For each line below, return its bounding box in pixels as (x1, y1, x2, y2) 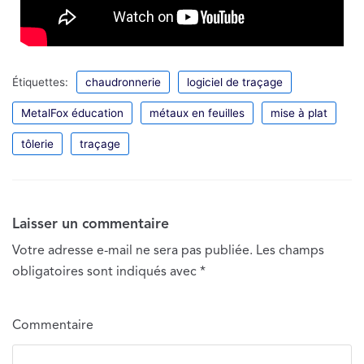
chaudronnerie (85, 75, 161, 89)
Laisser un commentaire (12, 217, 169, 232)
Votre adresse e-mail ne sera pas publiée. (12, 244, 253, 258)
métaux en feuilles (149, 106, 245, 119)
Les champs (253, 244, 324, 258)
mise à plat (271, 106, 327, 119)
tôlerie (21, 136, 54, 150)
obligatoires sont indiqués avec (12, 265, 200, 279)
